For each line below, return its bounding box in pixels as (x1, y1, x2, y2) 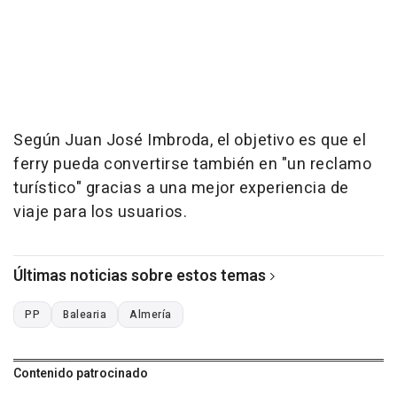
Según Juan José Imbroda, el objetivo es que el (13, 128, 366, 153)
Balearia (63, 307, 106, 323)
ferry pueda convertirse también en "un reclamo (13, 152, 371, 177)
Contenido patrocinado (13, 364, 148, 384)
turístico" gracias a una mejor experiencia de (13, 176, 349, 201)
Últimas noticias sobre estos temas (13, 264, 266, 289)
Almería (129, 307, 172, 323)
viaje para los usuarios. (13, 200, 187, 225)
